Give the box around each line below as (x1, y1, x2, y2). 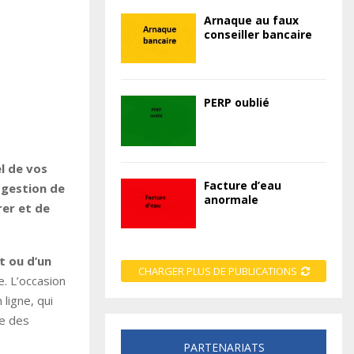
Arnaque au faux (204, 13, 299, 28)
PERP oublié (204, 95, 269, 111)
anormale (204, 191, 258, 207)
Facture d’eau (204, 177, 281, 193)
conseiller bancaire (204, 27, 312, 43)
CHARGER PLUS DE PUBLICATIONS (137, 264, 297, 279)
